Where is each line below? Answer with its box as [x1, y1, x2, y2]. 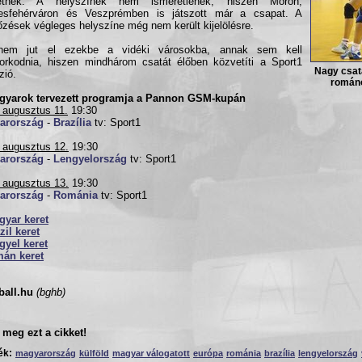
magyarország [15, 347, 76, 358]
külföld [79, 347, 109, 358]
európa [193, 347, 223, 358]
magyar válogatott [112, 347, 190, 358]
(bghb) [36, 286, 65, 298]
